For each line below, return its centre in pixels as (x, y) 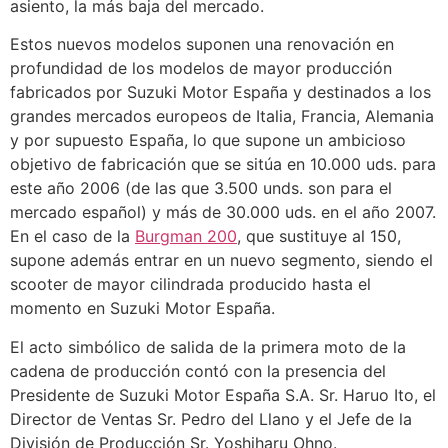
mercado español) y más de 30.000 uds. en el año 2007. (223, 212)
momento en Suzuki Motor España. (142, 308)
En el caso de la (72, 236)
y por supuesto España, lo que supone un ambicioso (208, 140)
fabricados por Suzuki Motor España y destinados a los (220, 92)
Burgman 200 (186, 236)
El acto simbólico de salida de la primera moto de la (208, 346)
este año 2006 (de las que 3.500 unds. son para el (201, 188)
